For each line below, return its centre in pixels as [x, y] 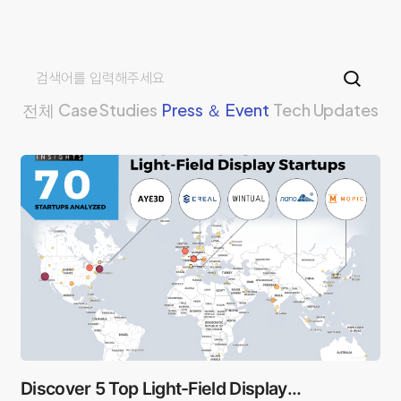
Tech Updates [326, 109]
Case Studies [108, 109]
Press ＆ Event [215, 109]
